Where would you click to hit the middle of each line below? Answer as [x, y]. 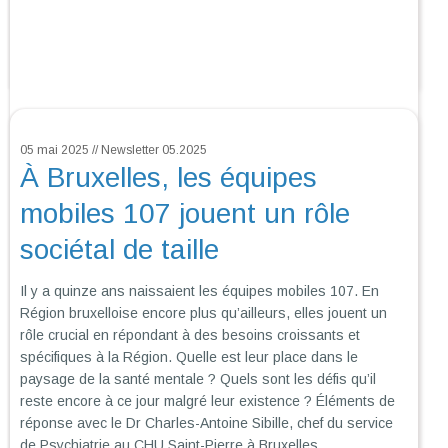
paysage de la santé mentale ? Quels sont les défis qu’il [198, 379]
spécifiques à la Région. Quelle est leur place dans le [189, 357]
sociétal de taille [119, 250]
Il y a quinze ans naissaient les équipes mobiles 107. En [199, 291]
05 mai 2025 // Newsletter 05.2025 [113, 150]
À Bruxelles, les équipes [168, 178]
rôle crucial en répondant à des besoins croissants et [190, 335]
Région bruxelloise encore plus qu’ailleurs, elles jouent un [203, 313]
